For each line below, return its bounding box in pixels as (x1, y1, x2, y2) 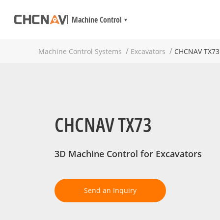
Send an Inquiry (84, 186, 137, 195)
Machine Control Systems (38, 47, 122, 56)
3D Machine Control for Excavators (55, 148, 202, 160)
